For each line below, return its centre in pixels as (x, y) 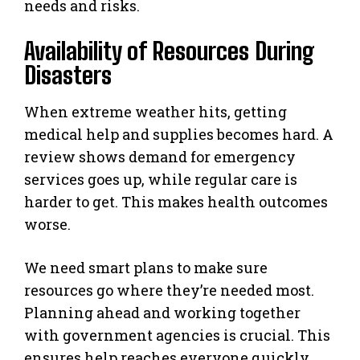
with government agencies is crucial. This (177, 335)
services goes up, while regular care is (161, 179)
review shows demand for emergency (160, 156)
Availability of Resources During (170, 50)
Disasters (68, 74)
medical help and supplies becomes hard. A (179, 134)
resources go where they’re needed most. (169, 290)
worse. (47, 224)
